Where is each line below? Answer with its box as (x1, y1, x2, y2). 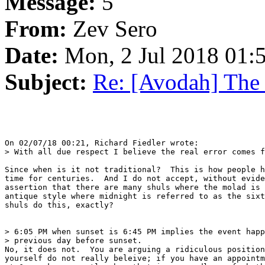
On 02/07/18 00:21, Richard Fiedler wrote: (5, 138, 199, 148)
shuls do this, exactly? (5, 201, 114, 210)
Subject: (5, 69, 87, 95)
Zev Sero (67, 16, 157, 42)
